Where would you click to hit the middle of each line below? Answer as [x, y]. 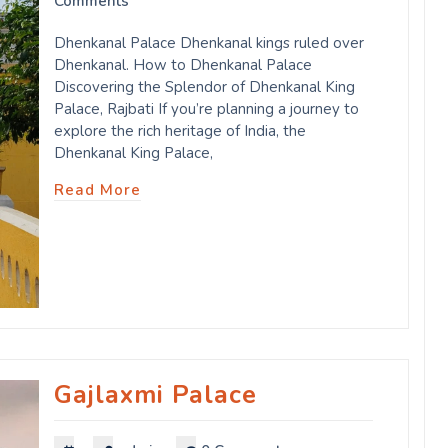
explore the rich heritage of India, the [180, 131]
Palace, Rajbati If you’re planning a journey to [206, 109]
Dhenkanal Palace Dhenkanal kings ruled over [209, 43]
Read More [97, 190]
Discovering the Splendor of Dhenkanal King [204, 87]
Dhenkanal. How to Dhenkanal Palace [183, 65]
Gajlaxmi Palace [155, 394]
